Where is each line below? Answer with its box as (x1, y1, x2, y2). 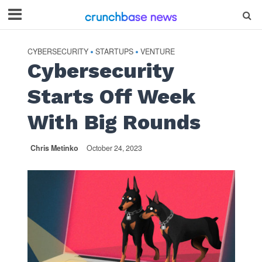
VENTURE (140, 46, 175, 57)
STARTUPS (95, 46, 133, 57)
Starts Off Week (27, 84, 195, 109)
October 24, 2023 (86, 143, 142, 153)
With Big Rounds (27, 110, 201, 135)
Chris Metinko (30, 143, 78, 153)
